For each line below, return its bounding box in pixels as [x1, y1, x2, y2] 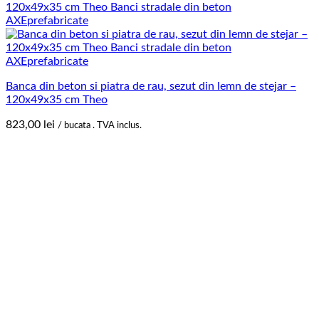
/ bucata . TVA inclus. [58, 120, 142, 131]
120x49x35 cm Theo [6, 94, 108, 106]
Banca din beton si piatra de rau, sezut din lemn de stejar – [6, 80, 296, 93]
